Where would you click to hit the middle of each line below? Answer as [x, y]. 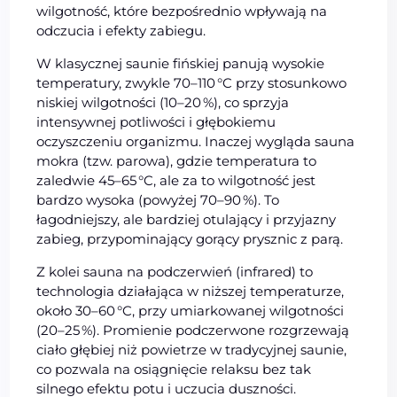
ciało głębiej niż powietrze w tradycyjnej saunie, [192, 349]
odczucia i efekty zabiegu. [121, 30]
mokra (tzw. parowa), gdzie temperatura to [177, 160]
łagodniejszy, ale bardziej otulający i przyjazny [187, 219]
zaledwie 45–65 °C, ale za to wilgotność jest [176, 180]
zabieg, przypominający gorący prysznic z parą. [190, 238]
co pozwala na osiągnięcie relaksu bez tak [174, 369]
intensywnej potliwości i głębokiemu [156, 121]
